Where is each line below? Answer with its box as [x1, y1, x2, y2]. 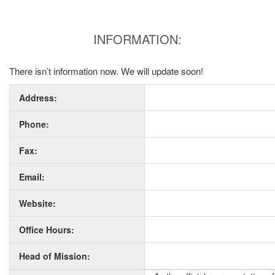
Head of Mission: [19, 250, 90, 262]
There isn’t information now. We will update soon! [9, 64, 203, 77]
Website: [19, 197, 56, 209]
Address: [19, 91, 57, 104]
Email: [19, 171, 45, 183]
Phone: [19, 118, 49, 130]
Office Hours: [19, 223, 74, 236]
